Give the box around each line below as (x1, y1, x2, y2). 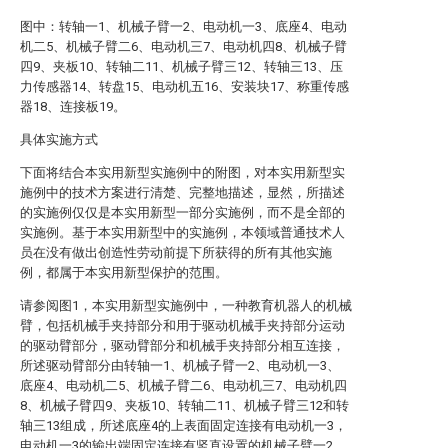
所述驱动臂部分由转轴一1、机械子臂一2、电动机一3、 (20, 358, 340, 373)
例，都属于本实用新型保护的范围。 (20, 265, 228, 280)
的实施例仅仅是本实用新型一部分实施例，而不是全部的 (20, 205, 345, 220)
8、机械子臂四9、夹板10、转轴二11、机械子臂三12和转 (20, 398, 349, 413)
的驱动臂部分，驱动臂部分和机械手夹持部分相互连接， (20, 338, 345, 353)
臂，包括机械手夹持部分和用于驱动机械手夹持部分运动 (20, 318, 345, 333)
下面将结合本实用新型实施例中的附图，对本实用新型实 (20, 165, 345, 180)
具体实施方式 (20, 132, 98, 147)
